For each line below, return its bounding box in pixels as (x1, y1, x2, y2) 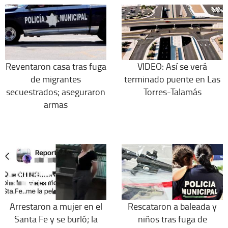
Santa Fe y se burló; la (14, 212, 98, 225)
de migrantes (31, 73, 81, 85)
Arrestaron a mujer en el (9, 199, 102, 212)
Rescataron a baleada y (128, 199, 217, 212)
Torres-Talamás (143, 85, 202, 98)
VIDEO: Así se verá (137, 60, 207, 73)
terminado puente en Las (124, 73, 220, 85)
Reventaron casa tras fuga (5, 60, 106, 73)
